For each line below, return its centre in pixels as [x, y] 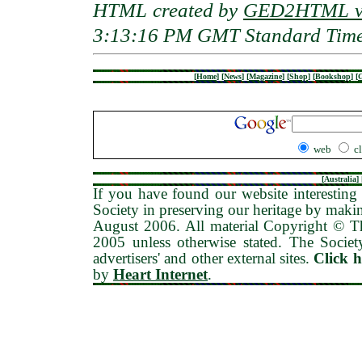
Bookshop [333, 76]
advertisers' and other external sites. [202, 258]
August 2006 [135, 226]
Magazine [265, 76]
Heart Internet [160, 274]
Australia [340, 179]
